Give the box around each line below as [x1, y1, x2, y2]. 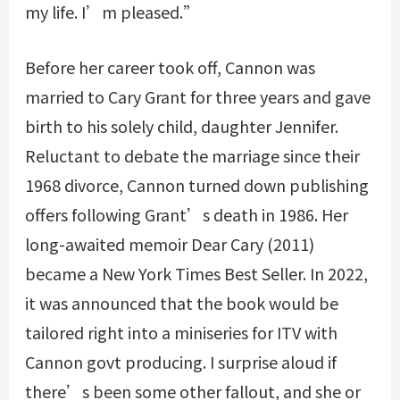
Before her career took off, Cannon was [24, 55, 315, 79]
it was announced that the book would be [24, 291, 338, 315]
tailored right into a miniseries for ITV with [24, 321, 337, 345]
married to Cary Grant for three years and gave [24, 85, 371, 109]
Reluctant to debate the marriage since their [24, 144, 360, 168]
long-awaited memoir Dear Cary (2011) [24, 232, 314, 256]
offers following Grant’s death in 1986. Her [24, 203, 348, 227]
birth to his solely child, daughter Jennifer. [24, 114, 338, 138]
